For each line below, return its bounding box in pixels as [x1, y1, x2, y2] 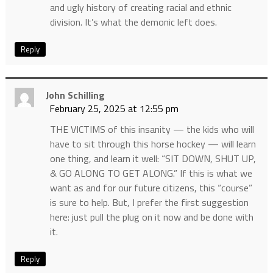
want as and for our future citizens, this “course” [49, 180, 252, 195]
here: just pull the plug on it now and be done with [49, 209, 253, 224]
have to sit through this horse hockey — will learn [49, 136, 256, 151]
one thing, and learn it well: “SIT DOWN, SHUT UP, [49, 151, 256, 166]
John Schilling [45, 87, 105, 102]
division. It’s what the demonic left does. [49, 14, 217, 29]
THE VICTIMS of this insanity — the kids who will [49, 121, 254, 136]
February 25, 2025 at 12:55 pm [49, 101, 179, 116]
